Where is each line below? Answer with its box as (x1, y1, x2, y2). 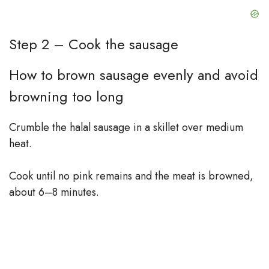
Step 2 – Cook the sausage (9, 33, 178, 55)
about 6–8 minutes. (9, 184, 99, 200)
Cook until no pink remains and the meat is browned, (9, 168, 253, 184)
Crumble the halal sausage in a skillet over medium (9, 119, 243, 135)
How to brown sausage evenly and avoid (9, 64, 258, 85)
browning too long (9, 85, 124, 107)
